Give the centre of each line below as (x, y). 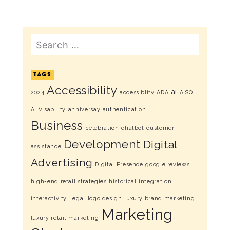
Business (57, 126)
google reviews (168, 164)
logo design (105, 198)
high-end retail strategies (69, 181)
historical (123, 181)
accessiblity (137, 92)
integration (155, 181)
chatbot (133, 128)
